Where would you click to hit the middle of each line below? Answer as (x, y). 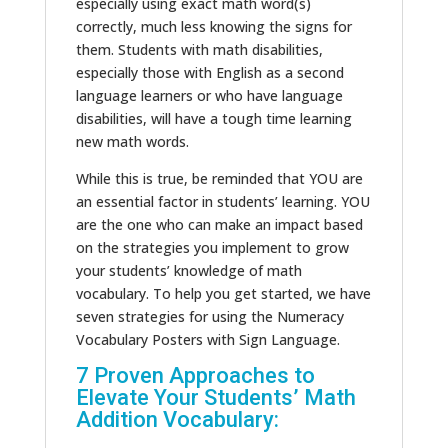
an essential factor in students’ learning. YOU (222, 202)
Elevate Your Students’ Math (215, 398)
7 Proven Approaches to (195, 376)
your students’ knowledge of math (188, 271)
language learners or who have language (209, 96)
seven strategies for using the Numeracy (209, 317)
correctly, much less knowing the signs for (213, 27)
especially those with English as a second (209, 73)
